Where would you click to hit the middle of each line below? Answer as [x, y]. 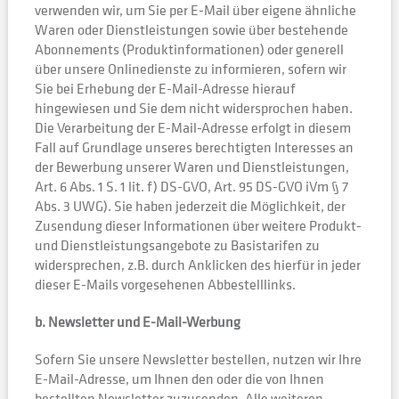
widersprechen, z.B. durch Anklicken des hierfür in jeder [197, 265]
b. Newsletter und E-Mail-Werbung [137, 322]
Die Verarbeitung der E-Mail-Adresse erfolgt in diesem [192, 127]
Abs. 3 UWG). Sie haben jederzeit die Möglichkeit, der [190, 206]
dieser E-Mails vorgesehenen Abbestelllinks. [165, 284]
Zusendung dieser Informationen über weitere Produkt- [198, 225]
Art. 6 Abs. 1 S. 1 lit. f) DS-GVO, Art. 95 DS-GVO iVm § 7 [191, 186]
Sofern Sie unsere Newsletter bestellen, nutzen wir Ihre [198, 359]
